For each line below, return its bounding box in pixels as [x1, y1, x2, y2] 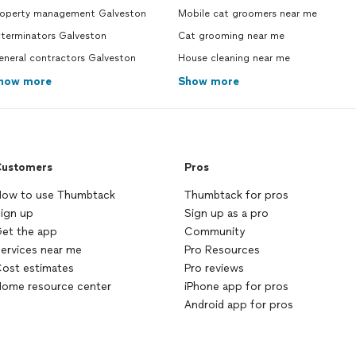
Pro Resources [184, 243, 260, 257]
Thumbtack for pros [184, 188, 288, 202]
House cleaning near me [178, 52, 290, 64]
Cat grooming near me [178, 30, 284, 41]
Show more [178, 75, 239, 88]
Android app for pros [184, 298, 293, 311]
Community [184, 225, 245, 238]
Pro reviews [184, 261, 244, 275]
